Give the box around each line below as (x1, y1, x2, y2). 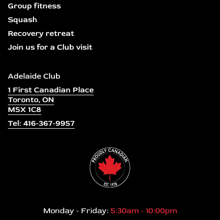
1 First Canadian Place (8, 84, 94, 95)
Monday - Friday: (43, 205, 110, 216)
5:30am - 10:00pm (110, 205, 177, 216)
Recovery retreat (8, 28, 74, 38)
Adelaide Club (8, 71, 60, 81)
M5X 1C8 (8, 104, 41, 114)
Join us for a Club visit (8, 42, 92, 52)
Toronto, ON (8, 94, 54, 105)
